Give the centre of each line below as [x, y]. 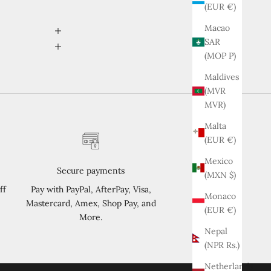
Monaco [220, 196]
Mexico [219, 161]
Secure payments [91, 170]
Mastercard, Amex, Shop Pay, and [91, 203]
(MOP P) [232, 55]
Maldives [222, 77]
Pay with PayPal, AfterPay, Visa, [91, 189]
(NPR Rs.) [233, 245]
